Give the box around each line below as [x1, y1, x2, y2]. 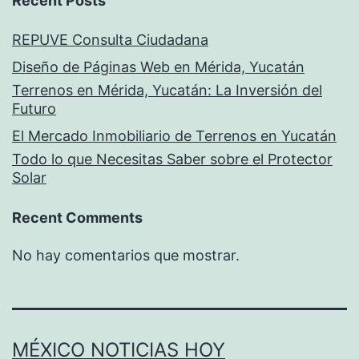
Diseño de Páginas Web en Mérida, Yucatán [12, 58, 305, 76]
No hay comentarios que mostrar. [12, 247, 240, 264]
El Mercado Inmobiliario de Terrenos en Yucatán [12, 127, 337, 145]
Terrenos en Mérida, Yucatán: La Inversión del [12, 82, 322, 99]
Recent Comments [12, 209, 143, 227]
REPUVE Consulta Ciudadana [12, 31, 208, 49]
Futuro [12, 100, 56, 118]
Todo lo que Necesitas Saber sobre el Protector [12, 151, 333, 168]
